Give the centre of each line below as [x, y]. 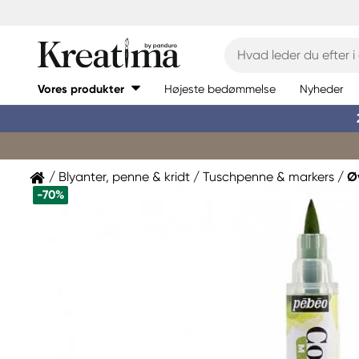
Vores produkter [81, 89]
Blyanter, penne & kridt [124, 177]
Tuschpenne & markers [268, 177]
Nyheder [322, 89]
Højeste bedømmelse [220, 89]
